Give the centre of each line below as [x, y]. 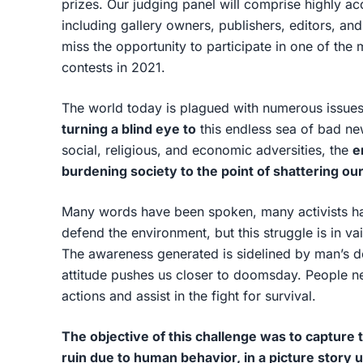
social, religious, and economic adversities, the [207, 150]
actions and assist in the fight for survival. [189, 296]
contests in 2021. [115, 67]
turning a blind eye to [129, 129]
